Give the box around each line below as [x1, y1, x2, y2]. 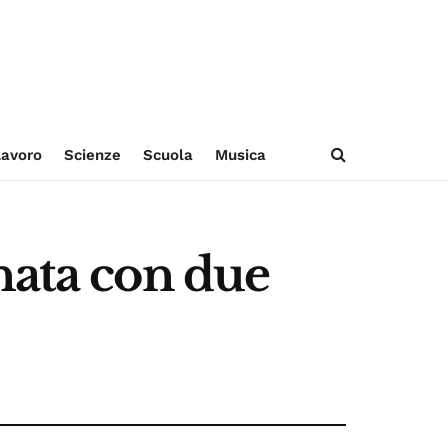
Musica [214, 146, 266, 164]
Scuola [142, 146, 193, 164]
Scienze [63, 146, 121, 164]
